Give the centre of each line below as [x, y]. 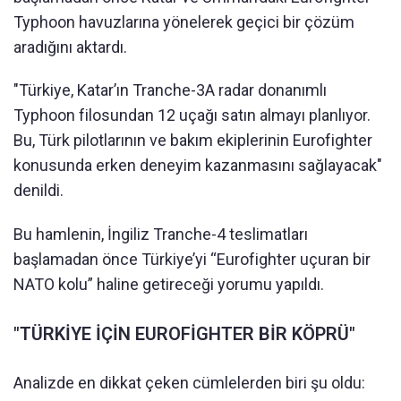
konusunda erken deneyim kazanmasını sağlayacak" [198, 166]
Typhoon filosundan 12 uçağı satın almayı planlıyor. [192, 115]
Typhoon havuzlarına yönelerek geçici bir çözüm [184, 22]
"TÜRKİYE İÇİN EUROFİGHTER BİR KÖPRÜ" [184, 334]
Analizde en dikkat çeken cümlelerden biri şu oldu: [189, 383]
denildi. [38, 191]
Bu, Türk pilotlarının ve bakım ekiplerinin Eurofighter [193, 141]
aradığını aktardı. [70, 47]
